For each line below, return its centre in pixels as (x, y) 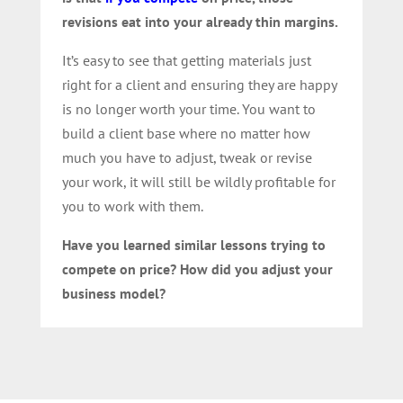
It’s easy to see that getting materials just (186, 60)
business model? (113, 293)
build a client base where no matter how (186, 133)
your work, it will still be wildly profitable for (198, 181)
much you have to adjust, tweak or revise (187, 157)
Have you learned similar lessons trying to (193, 244)
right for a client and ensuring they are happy (199, 84)
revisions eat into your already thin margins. (200, 21)
